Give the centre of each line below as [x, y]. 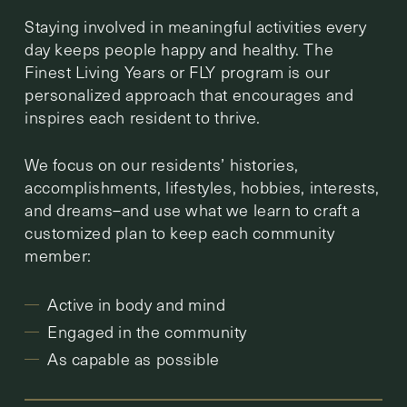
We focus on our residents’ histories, [162, 164]
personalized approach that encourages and [189, 94]
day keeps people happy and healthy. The [179, 49]
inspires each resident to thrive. [143, 117]
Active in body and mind [137, 304]
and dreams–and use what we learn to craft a [193, 209]
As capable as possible [134, 358]
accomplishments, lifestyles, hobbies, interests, [202, 187]
